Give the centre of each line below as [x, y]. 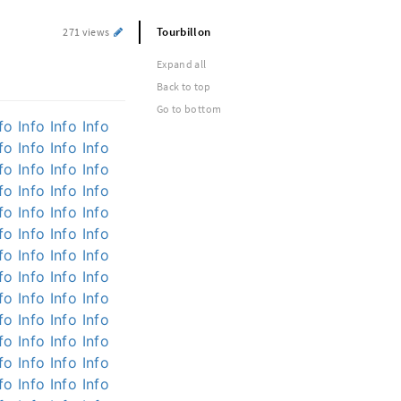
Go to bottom [189, 109]
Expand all [182, 64]
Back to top [184, 86]
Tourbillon [184, 32]
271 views [87, 32]
